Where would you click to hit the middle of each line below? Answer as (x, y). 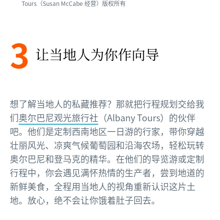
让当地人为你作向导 (97, 54)
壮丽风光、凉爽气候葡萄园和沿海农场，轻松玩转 (107, 145)
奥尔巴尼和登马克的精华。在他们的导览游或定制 (107, 158)
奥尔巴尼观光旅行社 (58, 117)
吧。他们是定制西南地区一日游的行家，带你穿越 (107, 131)
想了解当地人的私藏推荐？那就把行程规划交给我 (107, 103)
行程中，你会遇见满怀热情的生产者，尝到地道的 (107, 172)
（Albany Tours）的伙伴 (147, 117)
